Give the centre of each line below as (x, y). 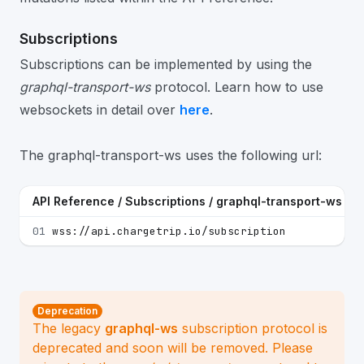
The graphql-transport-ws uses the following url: (171, 155)
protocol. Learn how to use (237, 87)
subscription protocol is (253, 328)
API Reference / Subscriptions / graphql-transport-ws (187, 201)
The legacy (69, 328)
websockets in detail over (100, 110)
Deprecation (67, 311)
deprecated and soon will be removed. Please (173, 348)
